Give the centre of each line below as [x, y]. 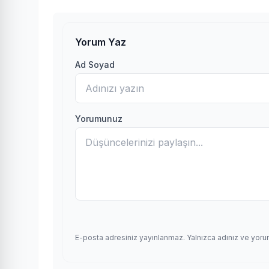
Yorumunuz [99, 119]
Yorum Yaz [101, 42]
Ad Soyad [95, 65]
